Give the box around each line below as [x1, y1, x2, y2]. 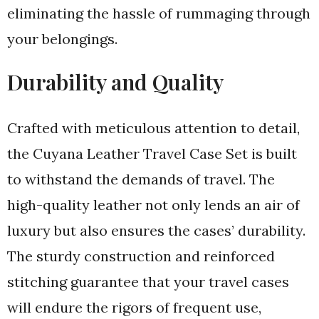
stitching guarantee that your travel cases [7, 273, 289, 291]
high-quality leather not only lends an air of [7, 196, 300, 214]
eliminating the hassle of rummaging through [7, 4, 310, 22]
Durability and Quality [7, 68, 224, 96]
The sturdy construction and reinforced [7, 247, 275, 265]
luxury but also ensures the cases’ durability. [7, 221, 305, 239]
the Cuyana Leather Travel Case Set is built [7, 145, 297, 162]
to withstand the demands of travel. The [7, 170, 275, 188]
